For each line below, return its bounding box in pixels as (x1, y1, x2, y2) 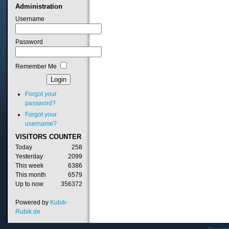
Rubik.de (15, 208, 40, 216)
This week (15, 162, 43, 170)
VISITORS (15, 133, 47, 141)
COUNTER (47, 133, 81, 141)
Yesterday (15, 153, 43, 161)
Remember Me (15, 62, 57, 70)
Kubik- (50, 199, 68, 207)
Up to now (15, 180, 43, 188)
